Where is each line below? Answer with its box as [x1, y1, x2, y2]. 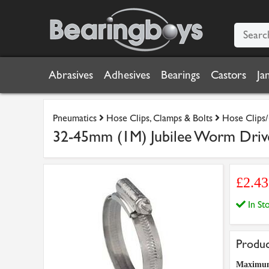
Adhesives [104, 68, 150, 82]
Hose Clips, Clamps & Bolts [106, 112, 213, 124]
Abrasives [49, 68, 93, 82]
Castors [211, 68, 246, 82]
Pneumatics [53, 112, 97, 124]
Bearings [161, 68, 200, 82]
